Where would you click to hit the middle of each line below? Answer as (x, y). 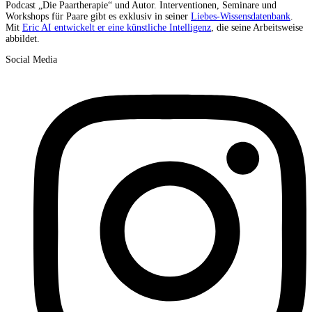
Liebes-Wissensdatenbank (241, 17)
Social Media (31, 60)
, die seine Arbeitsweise (257, 28)
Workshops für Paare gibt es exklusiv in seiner (98, 17)
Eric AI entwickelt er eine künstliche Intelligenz (117, 28)
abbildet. (23, 39)
